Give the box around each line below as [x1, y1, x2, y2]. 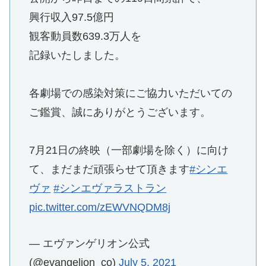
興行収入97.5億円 [29, 11, 115, 23]
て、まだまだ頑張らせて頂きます [29, 163, 190, 175]
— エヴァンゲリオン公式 [29, 237, 150, 249]
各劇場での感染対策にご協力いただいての [29, 87, 233, 99]
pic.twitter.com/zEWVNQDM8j [29, 201, 171, 213]
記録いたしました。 [29, 49, 126, 61]
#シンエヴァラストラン [53, 182, 167, 194]
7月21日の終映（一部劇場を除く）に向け [29, 144, 229, 156]
